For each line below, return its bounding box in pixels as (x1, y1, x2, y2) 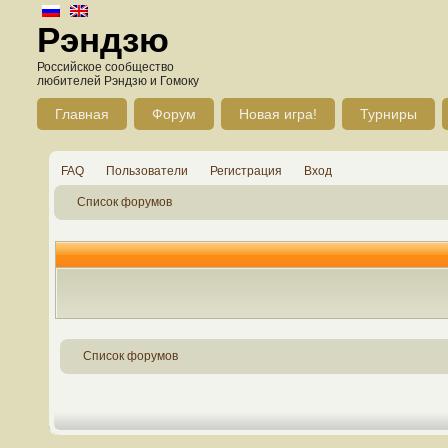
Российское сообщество (37, 60, 174, 74)
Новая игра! (239, 106, 317, 122)
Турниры (360, 106, 417, 122)
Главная (55, 106, 109, 122)
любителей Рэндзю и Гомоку (37, 74, 199, 88)
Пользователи (106, 164, 188, 178)
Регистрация (210, 164, 282, 178)
